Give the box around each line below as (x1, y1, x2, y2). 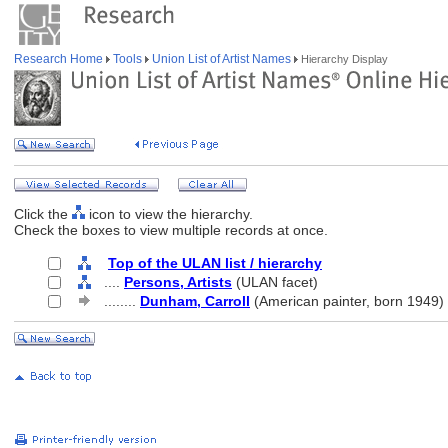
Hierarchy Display (298, 53, 388, 65)
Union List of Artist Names (149, 52, 294, 66)
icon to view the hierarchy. (85, 206, 253, 222)
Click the (14, 206, 72, 222)
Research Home (14, 52, 106, 66)
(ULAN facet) (232, 274, 318, 290)
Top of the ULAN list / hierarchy (108, 255, 322, 271)
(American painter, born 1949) (250, 293, 444, 309)
